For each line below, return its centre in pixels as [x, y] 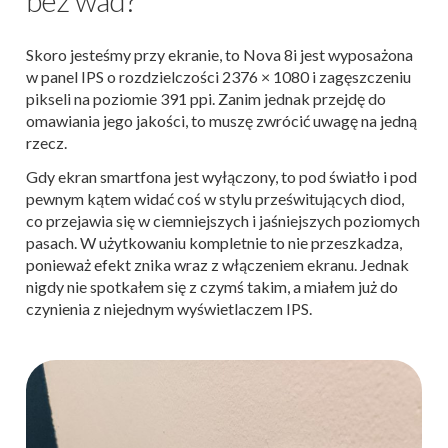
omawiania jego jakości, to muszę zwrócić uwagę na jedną [221, 120]
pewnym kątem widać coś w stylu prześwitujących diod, [215, 198]
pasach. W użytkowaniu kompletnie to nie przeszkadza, [214, 242]
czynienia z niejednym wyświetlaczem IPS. [169, 308]
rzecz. [48, 142]
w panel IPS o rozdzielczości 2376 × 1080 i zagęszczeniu [218, 76]
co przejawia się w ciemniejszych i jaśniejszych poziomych [223, 220]
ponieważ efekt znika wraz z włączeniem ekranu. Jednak [217, 264]
